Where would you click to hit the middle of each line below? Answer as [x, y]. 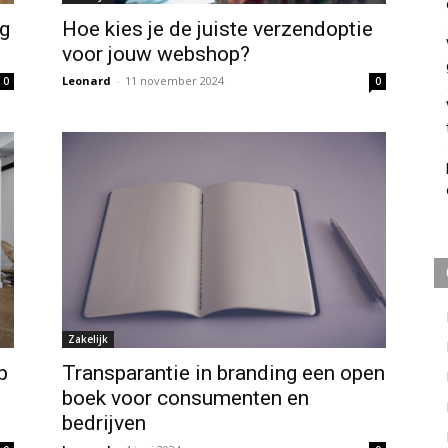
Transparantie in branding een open [223, 373]
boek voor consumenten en [185, 398]
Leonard [86, 81]
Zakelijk [88, 339]
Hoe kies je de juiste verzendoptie [217, 29]
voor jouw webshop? [156, 54]
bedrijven [104, 423]
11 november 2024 [174, 81]
